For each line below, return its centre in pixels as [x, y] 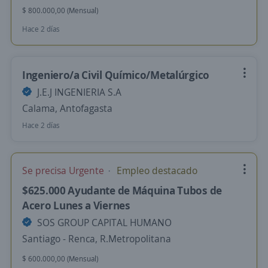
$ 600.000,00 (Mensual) [60, 259]
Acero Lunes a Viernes [76, 205]
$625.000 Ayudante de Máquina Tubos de [122, 190]
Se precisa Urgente [64, 170]
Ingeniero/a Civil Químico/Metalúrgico [116, 75]
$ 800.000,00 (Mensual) [60, 10]
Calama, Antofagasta [67, 108]
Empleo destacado [156, 170]
